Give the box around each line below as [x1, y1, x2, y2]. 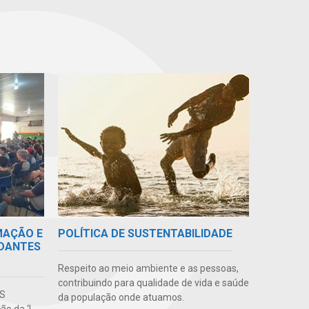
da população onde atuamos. [57, 291, 184, 303]
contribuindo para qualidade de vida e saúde [57, 277, 249, 288]
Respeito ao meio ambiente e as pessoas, [57, 262, 239, 274]
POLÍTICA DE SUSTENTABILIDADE [57, 226, 232, 240]
